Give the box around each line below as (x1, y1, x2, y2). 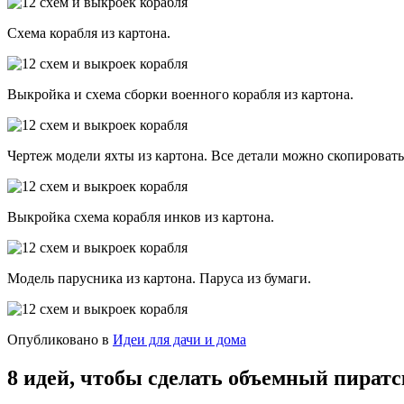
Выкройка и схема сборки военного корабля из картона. (7, 87, 353, 103)
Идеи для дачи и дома (113, 332, 246, 348)
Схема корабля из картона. (7, 25, 170, 41)
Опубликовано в (7, 332, 109, 348)
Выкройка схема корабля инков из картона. (7, 209, 274, 225)
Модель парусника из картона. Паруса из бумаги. (7, 271, 311, 287)
